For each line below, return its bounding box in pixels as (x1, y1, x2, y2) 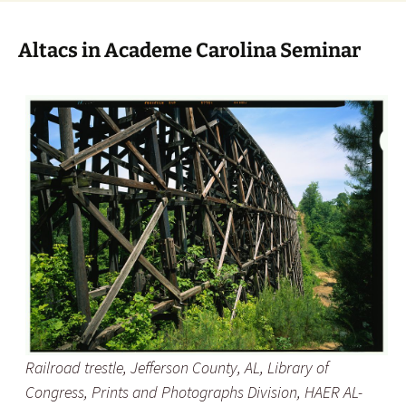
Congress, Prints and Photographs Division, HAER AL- (25, 381, 362, 402)
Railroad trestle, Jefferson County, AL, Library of (25, 356, 329, 378)
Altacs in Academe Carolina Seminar (18, 38, 361, 63)
